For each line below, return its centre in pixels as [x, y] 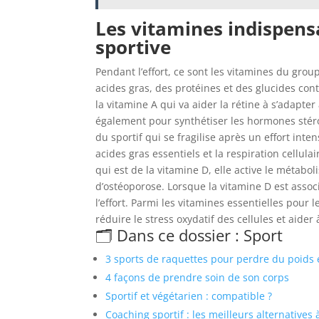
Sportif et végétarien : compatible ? [189, 296]
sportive [136, 47]
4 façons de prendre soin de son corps [198, 277]
